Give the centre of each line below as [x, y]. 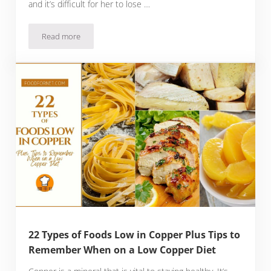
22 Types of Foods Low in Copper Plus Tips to [135, 235]
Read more [61, 36]
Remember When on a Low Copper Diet [122, 250]
